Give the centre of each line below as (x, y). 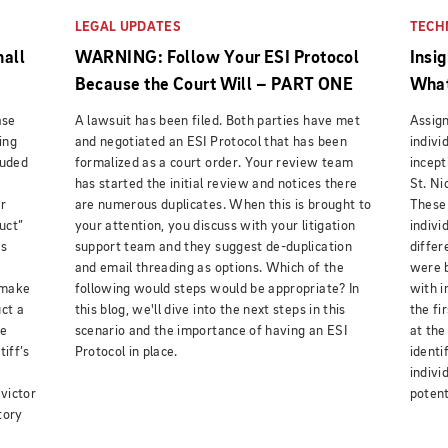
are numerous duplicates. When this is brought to (223, 204)
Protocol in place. (126, 351)
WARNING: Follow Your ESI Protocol (217, 57)
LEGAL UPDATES (128, 26)
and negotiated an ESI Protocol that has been (210, 141)
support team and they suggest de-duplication (213, 246)
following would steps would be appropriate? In (217, 288)
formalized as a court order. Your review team (214, 162)
